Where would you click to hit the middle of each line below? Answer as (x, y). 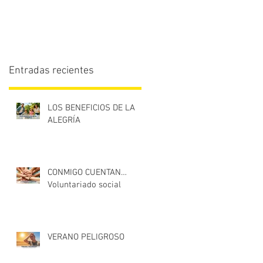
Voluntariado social (84, 185)
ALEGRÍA (64, 120)
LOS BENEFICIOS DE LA (91, 108)
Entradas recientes (51, 71)
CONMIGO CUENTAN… (87, 173)
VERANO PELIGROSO (86, 237)
